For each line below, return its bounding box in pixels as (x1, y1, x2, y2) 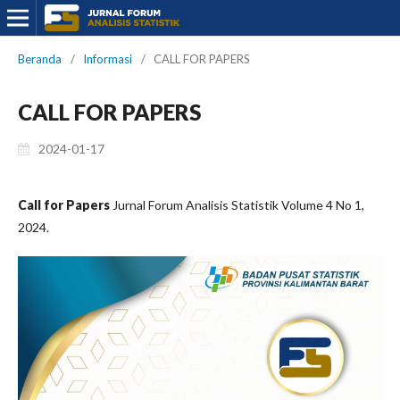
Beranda (18, 52, 62, 66)
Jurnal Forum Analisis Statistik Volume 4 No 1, (112, 197, 364, 212)
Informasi (83, 52, 132, 66)
